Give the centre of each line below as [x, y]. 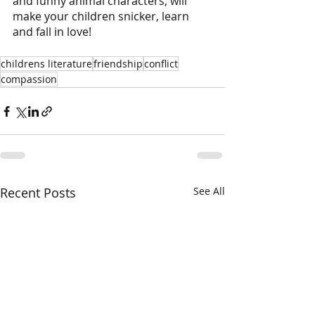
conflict [161, 64]
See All [209, 191]
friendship [118, 64]
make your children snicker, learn [102, 17]
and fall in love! [52, 32]
